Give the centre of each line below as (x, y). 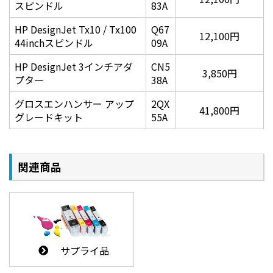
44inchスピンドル (54, 43)
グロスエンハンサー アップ (74, 104)
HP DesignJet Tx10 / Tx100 (76, 30)
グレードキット (49, 117)
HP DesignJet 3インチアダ (74, 67)
